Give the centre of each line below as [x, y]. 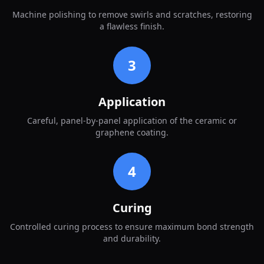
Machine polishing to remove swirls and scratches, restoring [132, 14]
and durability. [132, 238]
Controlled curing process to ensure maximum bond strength [132, 226]
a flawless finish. [132, 26]
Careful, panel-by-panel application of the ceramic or [132, 120]
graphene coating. [132, 132]
